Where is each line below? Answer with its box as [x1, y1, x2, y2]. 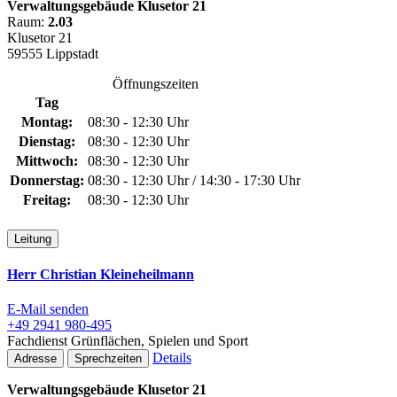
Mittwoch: [16, 152, 78, 168]
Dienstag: [19, 133, 75, 149]
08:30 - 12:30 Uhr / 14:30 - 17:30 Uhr [88, 172, 300, 188]
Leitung [14, 231, 51, 245]
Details [152, 350, 191, 366]
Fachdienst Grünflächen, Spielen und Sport [7, 333, 248, 349]
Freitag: [23, 191, 71, 207]
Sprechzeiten [74, 352, 142, 366]
